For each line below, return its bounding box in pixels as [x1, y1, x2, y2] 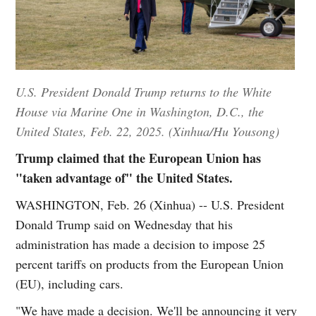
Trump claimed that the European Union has [16, 149, 262, 168]
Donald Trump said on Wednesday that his [16, 216, 233, 233]
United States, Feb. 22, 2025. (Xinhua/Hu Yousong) [16, 123, 280, 140]
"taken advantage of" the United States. [16, 169, 233, 188]
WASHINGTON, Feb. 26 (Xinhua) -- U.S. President [16, 196, 285, 214]
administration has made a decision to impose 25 [16, 236, 266, 253]
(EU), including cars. [16, 275, 124, 293]
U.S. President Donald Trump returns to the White [16, 83, 272, 101]
